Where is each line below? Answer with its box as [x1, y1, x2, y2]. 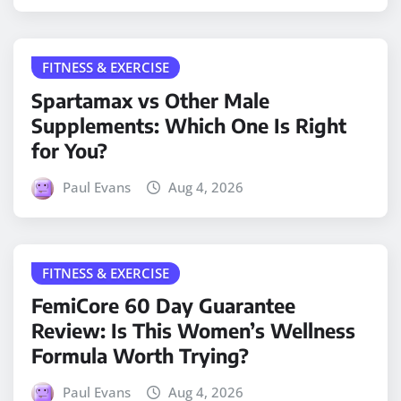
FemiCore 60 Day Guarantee [31, 293, 295, 319]
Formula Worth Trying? [31, 343, 249, 369]
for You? [31, 137, 107, 163]
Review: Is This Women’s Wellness [31, 318, 355, 344]
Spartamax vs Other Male [31, 87, 269, 113]
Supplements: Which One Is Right [31, 112, 346, 138]
